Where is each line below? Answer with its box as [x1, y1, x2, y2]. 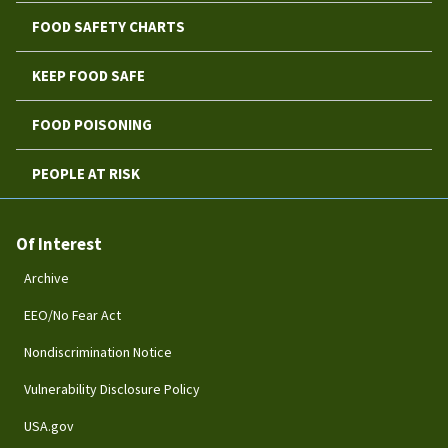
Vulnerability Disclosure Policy [24, 379, 200, 398]
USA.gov [24, 416, 74, 435]
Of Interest [16, 232, 102, 255]
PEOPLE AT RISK [32, 163, 140, 183]
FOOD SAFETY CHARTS [32, 16, 185, 36]
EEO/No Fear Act [24, 305, 121, 324]
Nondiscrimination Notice [24, 342, 172, 361]
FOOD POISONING [32, 114, 152, 134]
